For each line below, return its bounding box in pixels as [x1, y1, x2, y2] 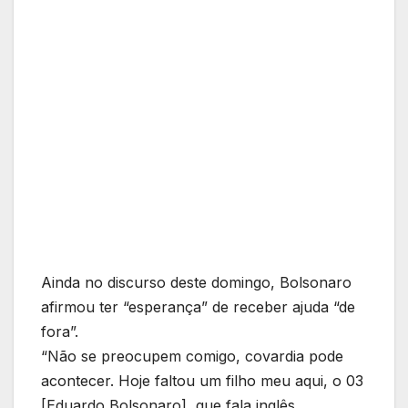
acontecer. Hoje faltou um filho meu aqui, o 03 [41, 372, 363, 391]
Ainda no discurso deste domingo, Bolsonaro [41, 273, 352, 292]
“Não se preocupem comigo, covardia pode [41, 347, 343, 366]
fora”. [41, 322, 78, 342]
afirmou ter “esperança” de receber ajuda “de [41, 298, 355, 317]
